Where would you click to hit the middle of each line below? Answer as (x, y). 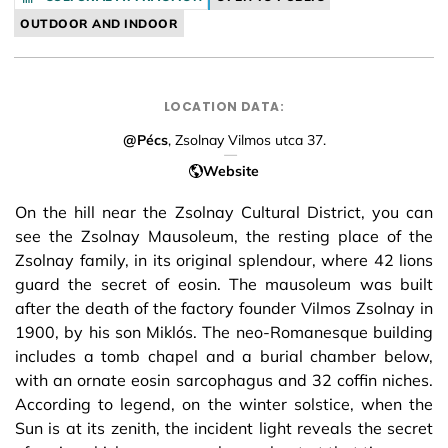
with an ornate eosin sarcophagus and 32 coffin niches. (224, 379)
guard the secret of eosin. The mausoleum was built (224, 283)
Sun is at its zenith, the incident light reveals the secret (224, 427)
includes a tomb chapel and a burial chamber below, (224, 355)
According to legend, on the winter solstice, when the (224, 403)
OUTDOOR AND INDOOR (99, 23)
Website (231, 170)
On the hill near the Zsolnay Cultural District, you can (224, 211)
